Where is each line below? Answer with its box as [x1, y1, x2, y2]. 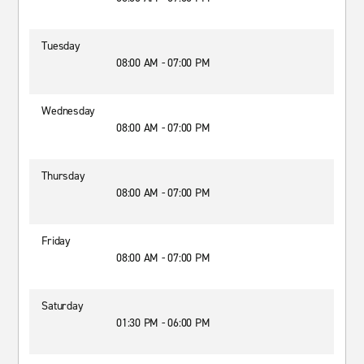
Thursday [41, 168, 85, 184]
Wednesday [41, 103, 96, 119]
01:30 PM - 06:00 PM [116, 315, 210, 331]
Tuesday [41, 38, 80, 54]
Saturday [41, 298, 84, 314]
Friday [41, 233, 71, 249]
